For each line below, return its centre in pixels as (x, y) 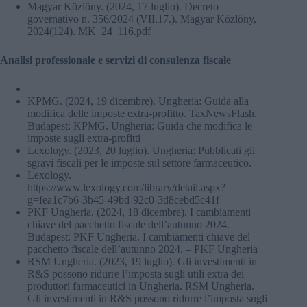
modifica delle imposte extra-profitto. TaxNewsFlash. (142, 113)
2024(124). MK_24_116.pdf (89, 31)
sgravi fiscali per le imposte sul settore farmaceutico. (139, 162)
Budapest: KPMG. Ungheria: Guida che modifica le (140, 125)
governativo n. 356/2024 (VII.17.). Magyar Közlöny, (142, 19)
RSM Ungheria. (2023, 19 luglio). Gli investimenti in (142, 261)
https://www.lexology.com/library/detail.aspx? (126, 187)
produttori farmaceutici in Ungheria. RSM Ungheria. (141, 286)
